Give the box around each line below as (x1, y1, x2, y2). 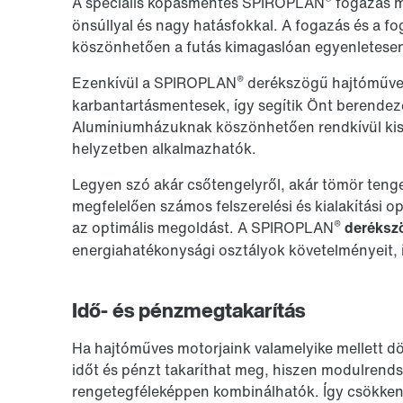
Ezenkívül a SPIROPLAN (72, 71, 237, 94)
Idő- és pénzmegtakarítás (72, 294, 305, 325)
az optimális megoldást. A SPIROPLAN (72, 216, 334, 238)
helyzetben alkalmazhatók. (72, 137, 256, 159)
